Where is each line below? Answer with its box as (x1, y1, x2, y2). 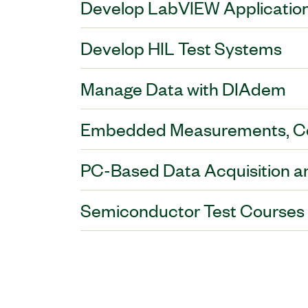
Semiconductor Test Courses (80, 199, 305, 221)
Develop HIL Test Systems (80, 37, 282, 58)
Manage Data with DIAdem (80, 78, 286, 99)
